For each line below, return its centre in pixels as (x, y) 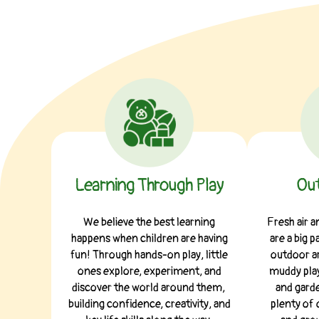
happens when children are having (149, 238)
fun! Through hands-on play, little (149, 255)
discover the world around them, (149, 287)
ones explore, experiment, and (149, 271)
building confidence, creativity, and (149, 304)
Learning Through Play (149, 185)
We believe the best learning (149, 222)
